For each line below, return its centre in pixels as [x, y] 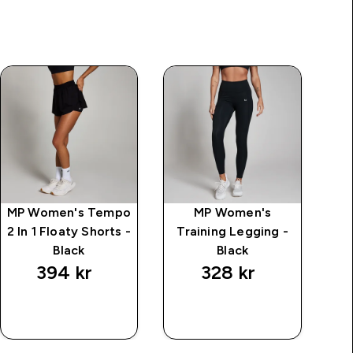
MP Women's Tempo [69, 212]
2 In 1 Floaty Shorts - [69, 231]
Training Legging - [232, 231]
